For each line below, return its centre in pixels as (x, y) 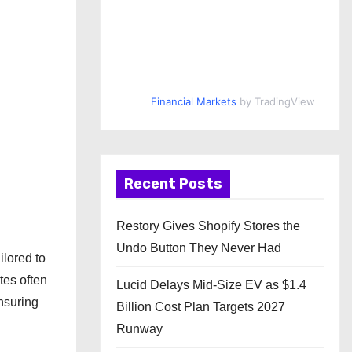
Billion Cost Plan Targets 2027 (201, 307)
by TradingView (275, 101)
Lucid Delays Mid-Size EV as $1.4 (211, 285)
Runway (139, 329)
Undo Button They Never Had (199, 248)
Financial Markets (193, 101)
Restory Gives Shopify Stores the (208, 226)
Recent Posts (173, 184)
